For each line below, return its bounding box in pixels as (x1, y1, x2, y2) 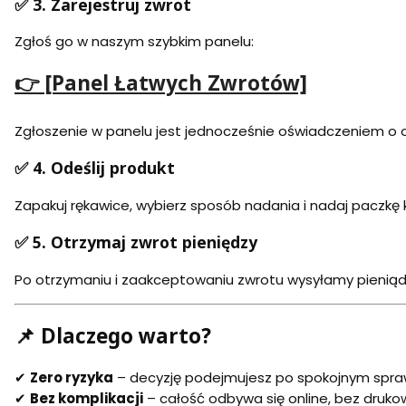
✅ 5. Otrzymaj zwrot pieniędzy (14, 231, 257, 254)
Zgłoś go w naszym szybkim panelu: (14, 32, 254, 52)
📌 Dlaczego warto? (14, 322, 211, 351)
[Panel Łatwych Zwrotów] (44, 68, 307, 97)
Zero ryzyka (30, 368, 113, 388)
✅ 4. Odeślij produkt (14, 157, 175, 179)
